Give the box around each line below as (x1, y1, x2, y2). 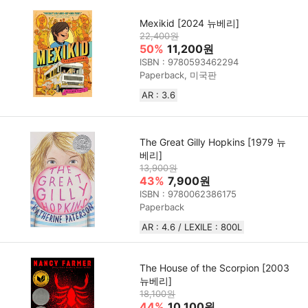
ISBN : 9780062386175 (140, 188, 237, 200)
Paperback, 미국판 (140, 69, 217, 80)
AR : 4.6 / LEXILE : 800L (142, 221, 243, 233)
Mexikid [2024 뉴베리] (140, 16, 240, 29)
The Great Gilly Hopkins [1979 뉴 (140, 136, 287, 148)
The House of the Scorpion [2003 (140, 262, 290, 274)
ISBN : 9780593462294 (140, 56, 239, 67)
